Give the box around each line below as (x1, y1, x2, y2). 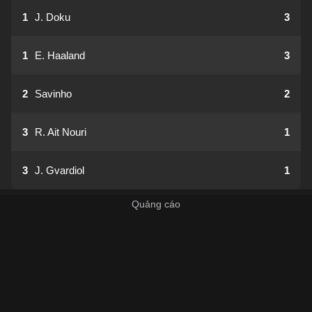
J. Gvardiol (35, 164, 84, 176)
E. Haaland (35, 49, 85, 61)
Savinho (35, 88, 72, 100)
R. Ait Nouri (35, 126, 86, 138)
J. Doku (35, 11, 70, 23)
